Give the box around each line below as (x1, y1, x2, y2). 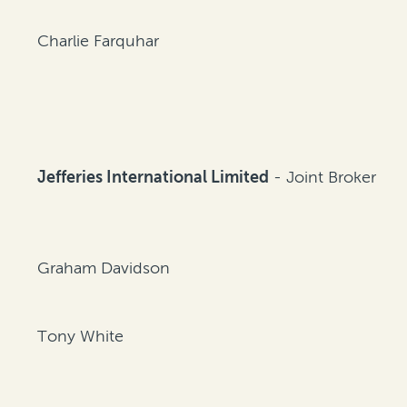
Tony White (37, 326, 124, 347)
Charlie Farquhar (37, 31, 160, 52)
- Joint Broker (269, 167, 377, 188)
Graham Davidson (37, 258, 171, 279)
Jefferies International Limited (37, 167, 270, 188)
